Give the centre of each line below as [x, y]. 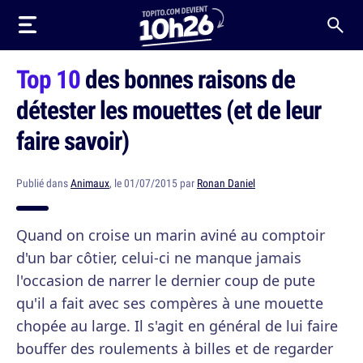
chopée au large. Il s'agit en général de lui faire [177, 326]
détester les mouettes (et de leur [169, 109]
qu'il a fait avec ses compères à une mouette [170, 303]
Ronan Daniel [226, 183]
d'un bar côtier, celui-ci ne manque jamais [159, 258]
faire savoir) [73, 140]
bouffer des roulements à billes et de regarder [175, 348]
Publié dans [43, 183]
